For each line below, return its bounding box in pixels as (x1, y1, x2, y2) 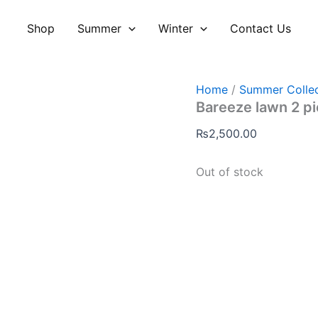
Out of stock (196, 165, 264, 179)
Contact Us (229, 21, 291, 35)
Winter (158, 21, 193, 35)
